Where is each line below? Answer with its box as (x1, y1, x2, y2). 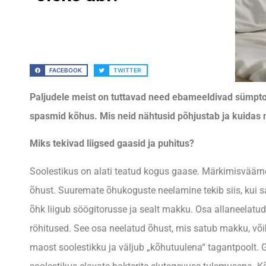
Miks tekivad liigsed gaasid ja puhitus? (30, 138, 194, 150)
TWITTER (113, 66, 142, 74)
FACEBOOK (49, 66, 83, 74)
